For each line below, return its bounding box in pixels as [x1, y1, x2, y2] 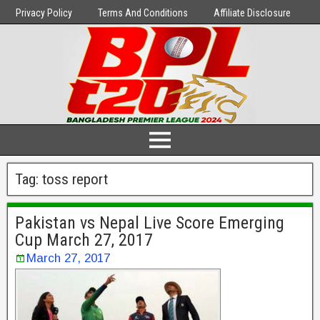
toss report [42, 171, 108, 188]
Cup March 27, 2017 [15, 230, 153, 250]
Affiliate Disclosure [214, 7, 291, 19]
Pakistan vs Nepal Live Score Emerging [15, 213, 284, 233]
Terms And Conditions [98, 7, 188, 19]
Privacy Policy [16, 7, 72, 19]
